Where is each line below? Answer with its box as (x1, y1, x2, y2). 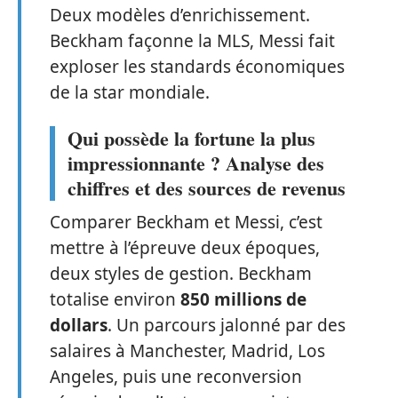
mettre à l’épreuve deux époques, (50, 235, 320, 259)
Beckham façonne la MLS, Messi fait (50, 29, 335, 53)
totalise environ (50, 287, 180, 311)
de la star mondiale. (50, 81, 210, 105)
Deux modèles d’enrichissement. (50, 4, 310, 28)
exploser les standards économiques (50, 55, 345, 79)
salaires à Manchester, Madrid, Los (50, 338, 325, 362)
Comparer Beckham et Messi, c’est (50, 210, 322, 234)
